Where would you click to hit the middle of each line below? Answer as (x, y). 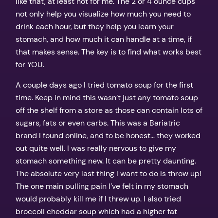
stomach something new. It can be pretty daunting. (106, 161)
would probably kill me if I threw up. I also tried (98, 199)
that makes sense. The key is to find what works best (109, 52)
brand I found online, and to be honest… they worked (108, 135)
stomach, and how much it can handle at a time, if (104, 39)
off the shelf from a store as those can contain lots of (109, 110)
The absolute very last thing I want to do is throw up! (109, 173)
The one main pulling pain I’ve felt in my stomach (102, 186)
